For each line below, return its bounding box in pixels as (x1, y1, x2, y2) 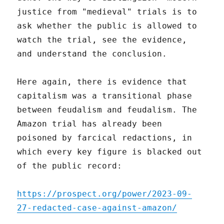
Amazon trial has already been (17, 118, 162, 128)
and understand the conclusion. (17, 48, 167, 58)
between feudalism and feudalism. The (17, 104, 197, 114)
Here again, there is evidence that (17, 76, 187, 86)
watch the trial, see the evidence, (17, 34, 187, 44)
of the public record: (17, 160, 122, 170)
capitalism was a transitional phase (17, 90, 192, 100)
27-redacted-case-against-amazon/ (17, 202, 177, 212)
